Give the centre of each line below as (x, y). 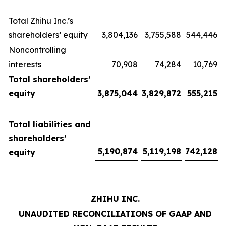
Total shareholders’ (50, 79)
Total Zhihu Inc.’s (41, 21)
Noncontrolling (37, 50)
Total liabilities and (50, 124)
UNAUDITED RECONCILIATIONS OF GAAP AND (115, 214)
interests (25, 64)
